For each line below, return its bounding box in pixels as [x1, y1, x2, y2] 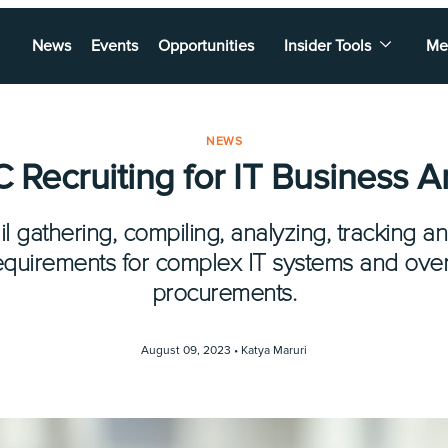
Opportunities [158, 36, 254, 56]
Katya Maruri [241, 343, 307, 358]
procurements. [151, 278, 297, 308]
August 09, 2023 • [141, 343, 241, 358]
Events [91, 36, 138, 56]
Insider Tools [284, 36, 371, 56]
